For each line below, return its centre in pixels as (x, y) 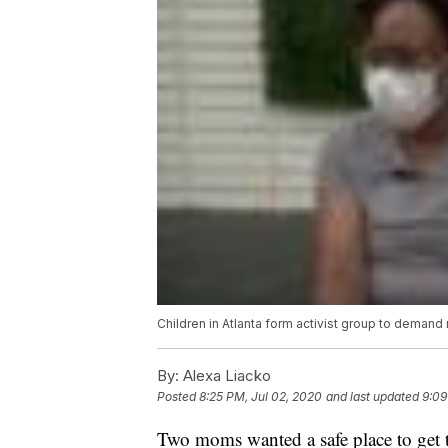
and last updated (372, 397)
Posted (178, 397)
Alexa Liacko (225, 376)
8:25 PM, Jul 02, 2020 (260, 397)
